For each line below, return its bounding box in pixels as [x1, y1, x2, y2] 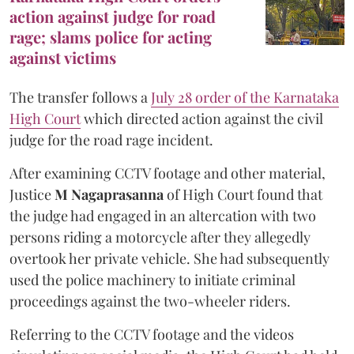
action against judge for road [9, 5, 216, 27]
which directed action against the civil [81, 108, 323, 128]
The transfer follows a [9, 87, 151, 107]
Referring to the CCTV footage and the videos [9, 324, 294, 344]
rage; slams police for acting [9, 25, 212, 47]
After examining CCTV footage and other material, [9, 163, 326, 183]
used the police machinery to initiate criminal [9, 269, 296, 289]
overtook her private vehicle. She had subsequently [9, 248, 330, 268]
